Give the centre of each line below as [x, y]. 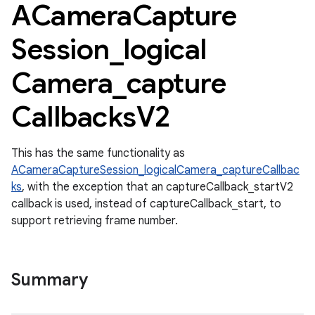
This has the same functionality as [98, 153]
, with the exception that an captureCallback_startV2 [157, 187]
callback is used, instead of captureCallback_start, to [146, 204]
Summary [50, 280]
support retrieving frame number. [95, 221]
